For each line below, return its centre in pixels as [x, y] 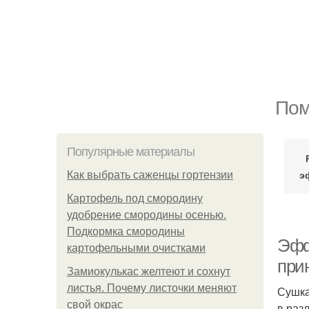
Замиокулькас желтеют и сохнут [149, 271]
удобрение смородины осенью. [147, 215]
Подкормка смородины [126, 231]
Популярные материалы [131, 152]
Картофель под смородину [135, 198]
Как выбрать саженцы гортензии [150, 175]
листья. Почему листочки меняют [152, 288]
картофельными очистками [136, 248]
